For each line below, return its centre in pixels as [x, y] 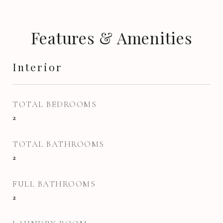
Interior [38, 67]
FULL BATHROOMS [54, 184]
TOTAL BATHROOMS [58, 144]
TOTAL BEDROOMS [55, 104]
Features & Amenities [111, 38]
